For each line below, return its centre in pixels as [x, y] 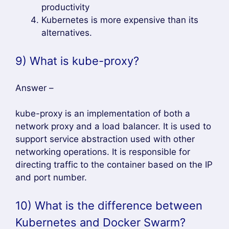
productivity [65, 7]
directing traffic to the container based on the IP [114, 165]
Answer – [35, 88]
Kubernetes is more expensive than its [120, 20]
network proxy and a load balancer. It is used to [113, 126]
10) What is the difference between [109, 205]
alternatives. [67, 33]
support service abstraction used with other [105, 139]
